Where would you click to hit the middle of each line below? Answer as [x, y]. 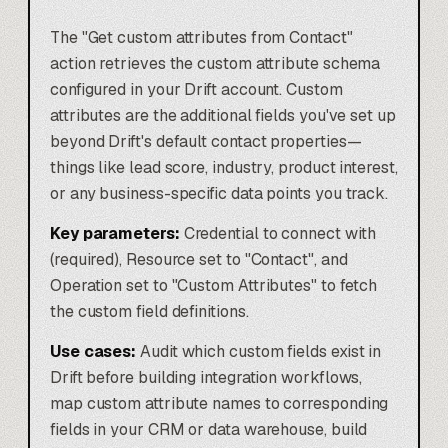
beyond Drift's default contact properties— [206, 141]
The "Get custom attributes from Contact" [201, 37]
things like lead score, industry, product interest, [224, 167]
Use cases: [93, 351]
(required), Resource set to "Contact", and [199, 259]
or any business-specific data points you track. [219, 193]
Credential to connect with [277, 233]
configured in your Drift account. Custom [196, 89]
